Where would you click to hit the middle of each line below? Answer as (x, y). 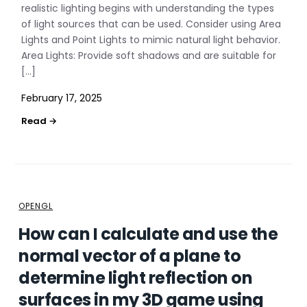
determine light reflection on (136, 278)
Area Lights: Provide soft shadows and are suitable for (149, 56)
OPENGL (36, 206)
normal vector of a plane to (130, 256)
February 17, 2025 (62, 98)
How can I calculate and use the (148, 234)
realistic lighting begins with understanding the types (148, 8)
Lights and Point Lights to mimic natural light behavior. (151, 40)
